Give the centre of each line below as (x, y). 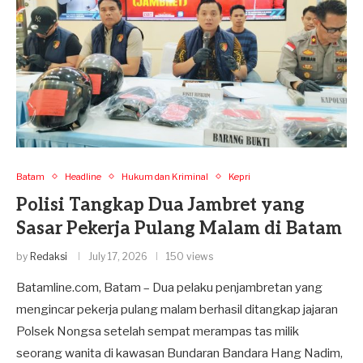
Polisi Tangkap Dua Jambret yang (160, 205)
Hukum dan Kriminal (165, 176)
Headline (83, 176)
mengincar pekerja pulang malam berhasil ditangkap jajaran (177, 309)
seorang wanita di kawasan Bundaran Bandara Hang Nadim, (179, 353)
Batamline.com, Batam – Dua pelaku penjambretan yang (169, 287)
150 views (190, 256)
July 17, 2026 (118, 256)
